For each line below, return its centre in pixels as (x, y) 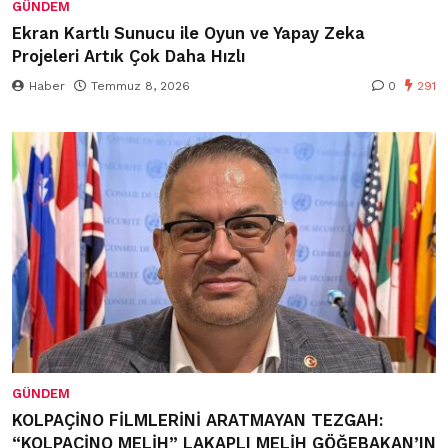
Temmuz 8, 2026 (140, 86)
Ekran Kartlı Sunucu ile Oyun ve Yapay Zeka (188, 34)
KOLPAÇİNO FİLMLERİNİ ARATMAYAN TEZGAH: (197, 420)
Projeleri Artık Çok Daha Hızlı (128, 57)
